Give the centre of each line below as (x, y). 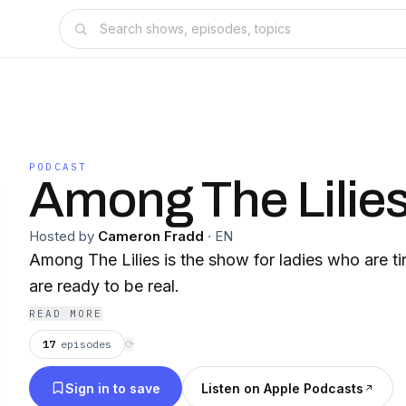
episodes (86, 344)
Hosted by (62, 236)
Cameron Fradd (151, 236)
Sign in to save (113, 388)
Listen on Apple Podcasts (282, 388)
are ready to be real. (104, 286)
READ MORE (66, 314)
